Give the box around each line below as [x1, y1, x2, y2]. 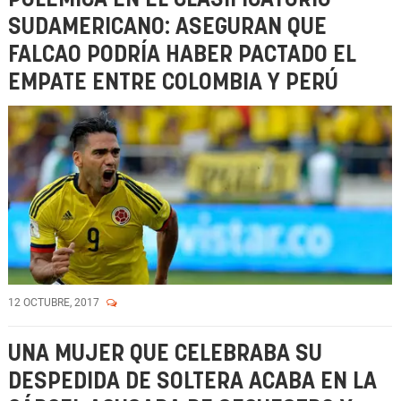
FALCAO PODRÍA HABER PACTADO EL [8, 44, 356, 66]
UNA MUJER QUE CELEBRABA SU [8, 343, 322, 365]
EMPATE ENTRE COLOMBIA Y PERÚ [8, 72, 338, 94]
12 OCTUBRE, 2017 [8, 296, 102, 309]
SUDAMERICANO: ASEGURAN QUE [8, 16, 327, 38]
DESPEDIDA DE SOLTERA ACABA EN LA [8, 371, 377, 393]
